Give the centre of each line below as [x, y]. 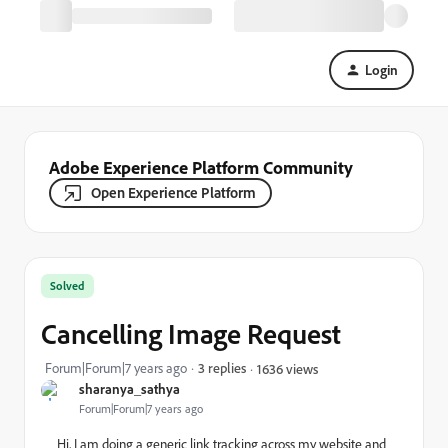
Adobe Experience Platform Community [201, 167]
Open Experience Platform [173, 192]
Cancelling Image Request [191, 333]
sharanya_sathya [129, 388]
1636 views [287, 368]
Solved [67, 285]
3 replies [222, 367]
